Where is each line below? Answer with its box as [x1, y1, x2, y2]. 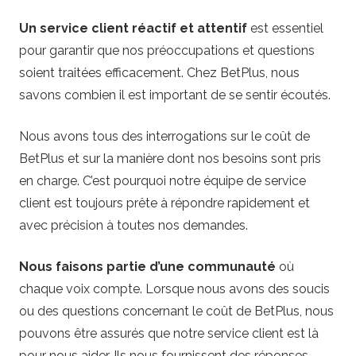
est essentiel [247, 21, 323, 37]
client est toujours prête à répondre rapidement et [19, 195, 310, 211]
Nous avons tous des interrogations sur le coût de [19, 129, 310, 145]
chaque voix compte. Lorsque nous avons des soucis [19, 281, 330, 297]
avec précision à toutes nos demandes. [19, 218, 248, 234]
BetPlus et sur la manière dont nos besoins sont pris [19, 151, 321, 167]
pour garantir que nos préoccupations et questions [19, 43, 315, 59]
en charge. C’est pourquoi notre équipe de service [19, 173, 306, 189]
